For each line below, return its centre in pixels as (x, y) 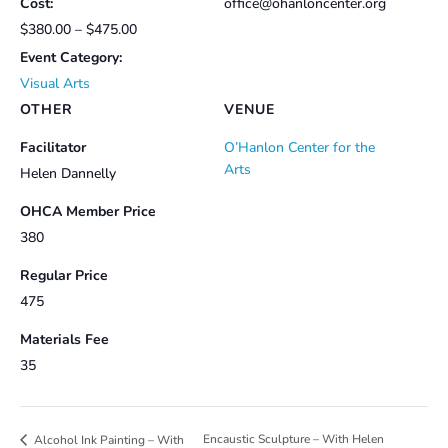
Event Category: (71, 58)
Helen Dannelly (68, 174)
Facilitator (53, 148)
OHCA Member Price (88, 212)
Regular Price (64, 276)
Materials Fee (64, 340)
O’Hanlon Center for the (299, 148)
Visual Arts (55, 84)
